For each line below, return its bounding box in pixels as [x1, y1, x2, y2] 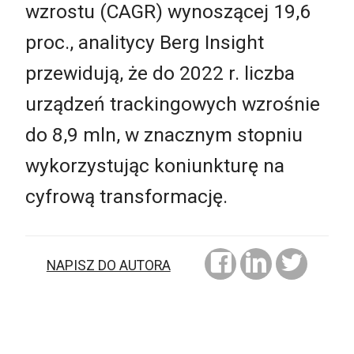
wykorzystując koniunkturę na [25, 153, 284, 177]
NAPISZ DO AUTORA [46, 258, 171, 274]
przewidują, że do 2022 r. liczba [25, 61, 295, 85]
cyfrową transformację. [25, 184, 228, 208]
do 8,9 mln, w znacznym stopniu [25, 122, 303, 146]
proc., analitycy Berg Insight [25, 30, 264, 54]
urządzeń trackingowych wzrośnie [25, 92, 320, 115]
